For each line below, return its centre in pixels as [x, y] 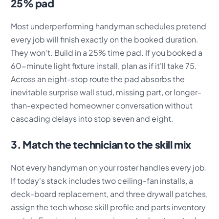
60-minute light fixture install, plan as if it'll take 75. [104, 66]
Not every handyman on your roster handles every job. [109, 167]
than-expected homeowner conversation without [102, 105]
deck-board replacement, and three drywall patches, [109, 194]
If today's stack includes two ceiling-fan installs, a [102, 180]
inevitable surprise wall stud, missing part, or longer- [106, 92]
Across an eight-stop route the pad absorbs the [98, 79]
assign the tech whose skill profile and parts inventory [109, 207]
